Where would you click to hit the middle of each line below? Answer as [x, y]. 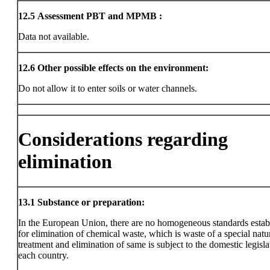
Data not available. [54, 36]
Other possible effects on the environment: [123, 68]
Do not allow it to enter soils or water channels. [108, 88]
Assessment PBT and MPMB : [100, 16]
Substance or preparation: [91, 202]
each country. [43, 255]
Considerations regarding [123, 140]
